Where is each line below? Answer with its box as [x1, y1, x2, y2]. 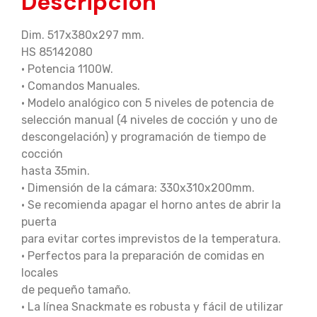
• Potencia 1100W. [21, 62, 113, 76]
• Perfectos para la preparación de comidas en [21, 249, 265, 263]
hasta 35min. [21, 164, 90, 178]
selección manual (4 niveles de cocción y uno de [21, 113, 277, 127]
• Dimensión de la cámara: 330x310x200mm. [21, 181, 255, 195]
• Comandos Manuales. [21, 79, 140, 93]
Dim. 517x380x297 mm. [21, 28, 144, 42]
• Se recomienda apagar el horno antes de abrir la [21, 198, 281, 212]
